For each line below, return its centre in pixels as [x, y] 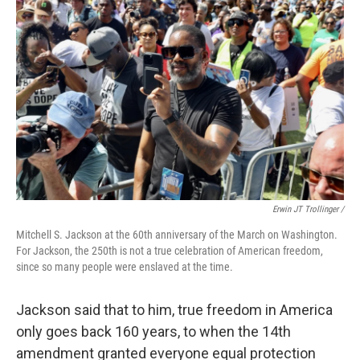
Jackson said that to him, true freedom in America [174, 310]
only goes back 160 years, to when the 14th [153, 332]
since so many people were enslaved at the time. [125, 267]
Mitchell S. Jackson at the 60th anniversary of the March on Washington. [177, 235]
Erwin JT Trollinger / [308, 210]
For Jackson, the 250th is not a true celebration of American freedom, [170, 251]
